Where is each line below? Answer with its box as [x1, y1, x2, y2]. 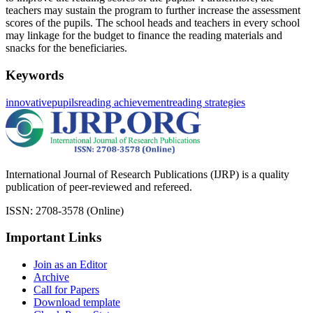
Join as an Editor [34, 258, 107, 270]
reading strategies [169, 96, 245, 108]
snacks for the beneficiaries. [6, 42, 133, 54]
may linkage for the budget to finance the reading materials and [6, 29, 282, 42]
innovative [6, 96, 52, 108]
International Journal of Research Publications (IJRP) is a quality [6, 168, 289, 180]
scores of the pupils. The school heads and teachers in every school [6, 17, 300, 29]
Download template [34, 296, 120, 308]
